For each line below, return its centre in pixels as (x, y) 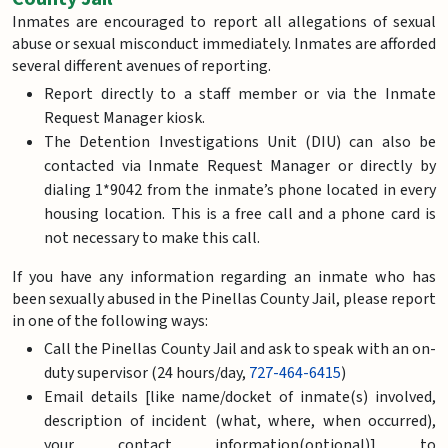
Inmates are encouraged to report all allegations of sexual (224, 21)
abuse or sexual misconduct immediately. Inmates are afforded (224, 43)
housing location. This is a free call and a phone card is (240, 213)
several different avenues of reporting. (141, 65)
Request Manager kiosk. (124, 117)
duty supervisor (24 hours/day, (146, 372)
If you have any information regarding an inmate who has (224, 276)
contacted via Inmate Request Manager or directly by (240, 165)
